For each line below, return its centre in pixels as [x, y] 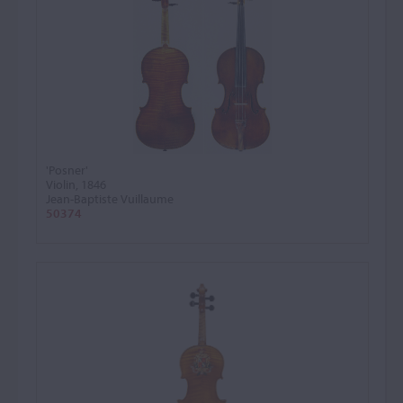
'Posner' [67, 170]
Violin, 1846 [76, 184]
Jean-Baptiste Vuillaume [110, 199]
